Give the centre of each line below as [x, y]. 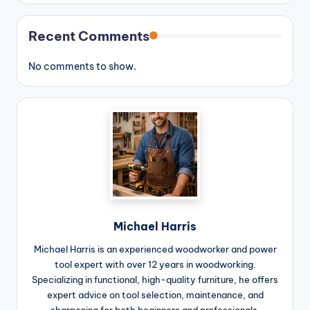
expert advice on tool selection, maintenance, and [155, 295]
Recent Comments [89, 36]
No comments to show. [82, 67]
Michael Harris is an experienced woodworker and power [155, 249]
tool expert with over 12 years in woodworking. [155, 265]
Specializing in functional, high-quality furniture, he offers [155, 280]
